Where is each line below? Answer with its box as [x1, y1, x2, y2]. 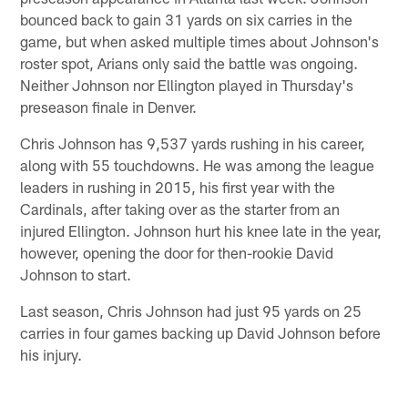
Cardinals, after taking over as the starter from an [20, 199, 341, 219]
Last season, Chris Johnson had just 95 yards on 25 [20, 301, 362, 321]
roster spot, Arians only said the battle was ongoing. [20, 54, 359, 73]
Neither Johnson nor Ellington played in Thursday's [20, 76, 354, 95]
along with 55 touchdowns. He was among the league [20, 156, 375, 175]
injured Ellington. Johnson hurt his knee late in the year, [20, 221, 382, 240]
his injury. [20, 345, 83, 364]
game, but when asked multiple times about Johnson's [20, 32, 380, 51]
